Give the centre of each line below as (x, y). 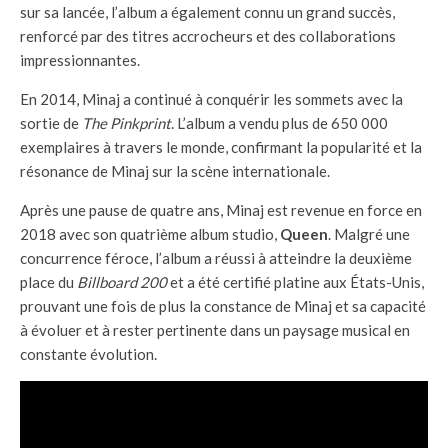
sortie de (51, 122)
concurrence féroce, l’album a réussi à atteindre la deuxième (216, 257)
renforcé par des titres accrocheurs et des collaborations (208, 35)
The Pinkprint (126, 122)
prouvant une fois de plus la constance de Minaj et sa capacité (223, 305)
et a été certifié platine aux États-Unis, (295, 281)
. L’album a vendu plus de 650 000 (279, 122)
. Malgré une (369, 233)
